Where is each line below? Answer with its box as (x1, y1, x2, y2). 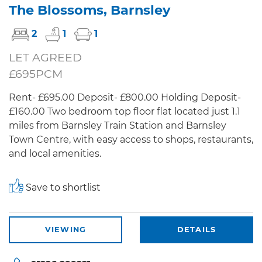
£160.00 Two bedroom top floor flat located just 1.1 (9, 105, 240, 117)
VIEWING (44, 225, 87, 234)
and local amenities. (9, 147, 101, 159)
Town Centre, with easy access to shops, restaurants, (9, 133, 253, 145)
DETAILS (177, 225, 216, 234)
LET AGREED (9, 50, 82, 64)
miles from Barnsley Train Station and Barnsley (9, 119, 226, 131)
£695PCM (9, 66, 63, 81)
